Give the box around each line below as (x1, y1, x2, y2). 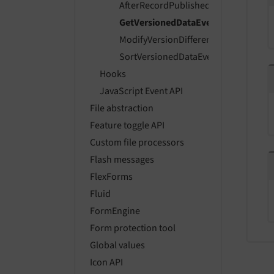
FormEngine (90, 204, 140, 218)
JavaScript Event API (100, 84, 183, 98)
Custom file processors (90, 136, 184, 150)
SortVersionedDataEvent (119, 50, 220, 64)
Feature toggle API (90, 119, 165, 133)
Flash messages (90, 153, 154, 167)
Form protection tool (90, 221, 176, 235)
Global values (90, 239, 145, 253)
